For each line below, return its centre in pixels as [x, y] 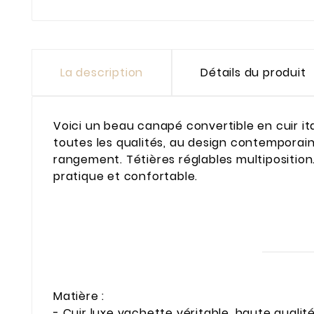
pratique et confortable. [126, 176]
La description [102, 73]
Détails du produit [253, 73]
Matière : [79, 296]
